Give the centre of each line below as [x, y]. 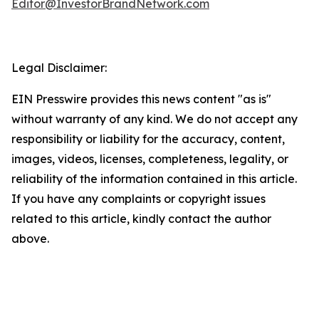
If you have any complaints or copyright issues [138, 199]
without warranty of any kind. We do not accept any [155, 119]
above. [30, 239]
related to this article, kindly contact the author [141, 219]
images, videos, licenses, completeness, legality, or [150, 159]
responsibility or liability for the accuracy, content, [148, 139]
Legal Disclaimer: [59, 68]
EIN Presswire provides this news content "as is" [141, 99]
